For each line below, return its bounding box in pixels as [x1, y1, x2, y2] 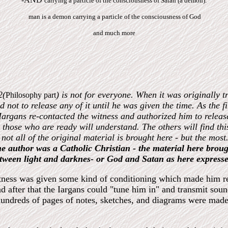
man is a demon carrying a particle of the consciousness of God [27, 13, 201, 20]
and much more [93, 29, 135, 37]
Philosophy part [6, 91, 56, 99]
